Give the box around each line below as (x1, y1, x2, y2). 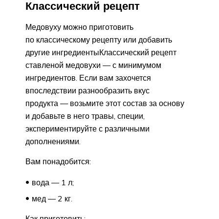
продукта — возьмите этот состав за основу (25, 98, 184, 108)
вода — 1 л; (32, 177, 74, 187)
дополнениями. (25, 136, 81, 146)
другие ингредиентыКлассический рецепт (25, 47, 176, 57)
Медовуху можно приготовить (25, 22, 133, 32)
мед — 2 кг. (32, 193, 72, 203)
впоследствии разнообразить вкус (25, 85, 150, 95)
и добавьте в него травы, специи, (25, 110, 145, 121)
